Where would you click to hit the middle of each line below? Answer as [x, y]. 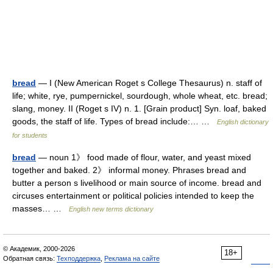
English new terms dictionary [111, 209]
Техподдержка [79, 258]
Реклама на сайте [132, 258]
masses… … [41, 208]
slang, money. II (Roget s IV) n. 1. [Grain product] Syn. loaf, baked [139, 108]
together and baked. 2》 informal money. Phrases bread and [129, 170]
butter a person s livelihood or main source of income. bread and [137, 183]
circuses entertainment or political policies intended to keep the [133, 196]
